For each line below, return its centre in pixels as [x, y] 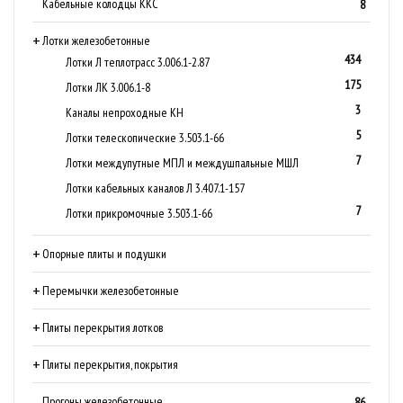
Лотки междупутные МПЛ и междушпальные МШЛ [182, 163]
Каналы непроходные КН [125, 112]
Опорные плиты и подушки [104, 254]
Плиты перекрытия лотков [103, 327]
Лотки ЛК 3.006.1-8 [108, 87]
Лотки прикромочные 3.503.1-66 [139, 213]
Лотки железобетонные [96, 40]
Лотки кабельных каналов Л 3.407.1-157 [155, 188]
